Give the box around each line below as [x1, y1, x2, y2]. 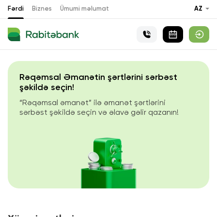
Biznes [32, 5, 52, 12]
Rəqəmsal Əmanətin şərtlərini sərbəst [19, 73, 177, 82]
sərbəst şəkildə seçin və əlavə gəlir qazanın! [19, 109, 179, 117]
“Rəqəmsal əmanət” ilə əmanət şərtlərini [19, 99, 166, 108]
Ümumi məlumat [60, 5, 109, 12]
